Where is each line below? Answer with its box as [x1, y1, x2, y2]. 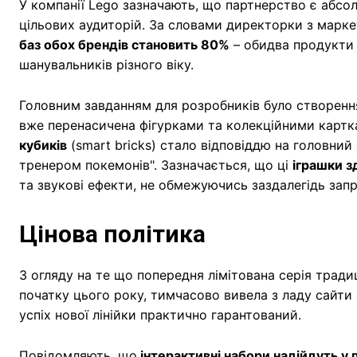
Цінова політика [19, 219, 211, 248]
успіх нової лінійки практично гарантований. [19, 306, 305, 323]
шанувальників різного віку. [19, 56, 194, 73]
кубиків [19, 136, 67, 153]
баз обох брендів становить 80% [19, 36, 229, 53]
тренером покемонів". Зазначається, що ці [19, 156, 292, 173]
